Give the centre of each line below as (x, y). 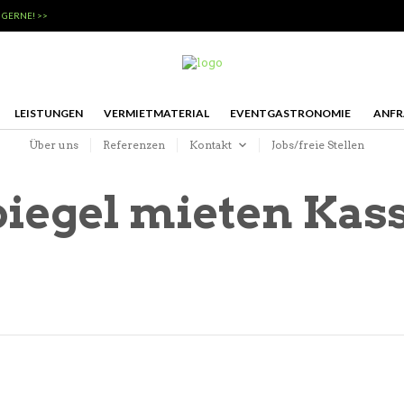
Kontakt (210, 144)
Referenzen (133, 144)
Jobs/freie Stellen (317, 144)
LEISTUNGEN (48, 113)
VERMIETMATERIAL (156, 113)
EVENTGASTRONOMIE (290, 113)
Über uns (53, 144)
